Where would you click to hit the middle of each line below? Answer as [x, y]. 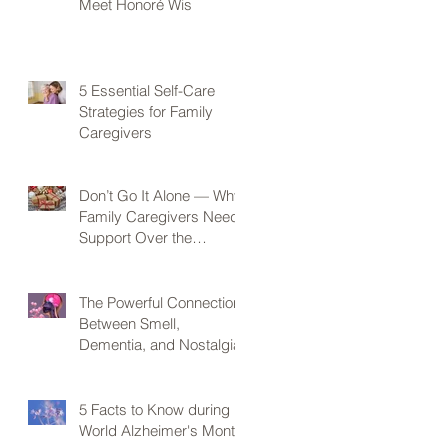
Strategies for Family [146, 111]
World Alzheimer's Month [161, 430]
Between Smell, [129, 323]
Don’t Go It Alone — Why [160, 195]
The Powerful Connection [160, 302]
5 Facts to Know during [154, 409]
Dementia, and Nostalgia [160, 344]
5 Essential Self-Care [147, 90]
